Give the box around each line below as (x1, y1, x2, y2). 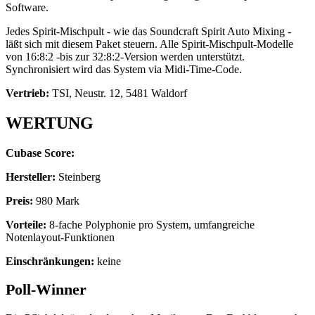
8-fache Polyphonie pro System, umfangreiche (46, 218, 255, 231)
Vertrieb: (6, 86, 49, 99)
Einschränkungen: (6, 255, 94, 267)
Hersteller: (6, 170, 56, 183)
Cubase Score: (6, 146, 75, 159)
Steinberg (56, 170, 101, 183)
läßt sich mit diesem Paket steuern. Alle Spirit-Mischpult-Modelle (6, 37, 293, 50)
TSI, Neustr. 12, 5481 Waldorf (49, 86, 187, 99)
